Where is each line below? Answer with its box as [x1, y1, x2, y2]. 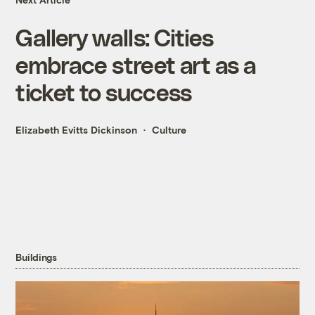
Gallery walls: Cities [15, 23, 214, 51]
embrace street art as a [15, 51, 257, 79]
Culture [152, 124, 187, 136]
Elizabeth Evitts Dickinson [15, 124, 138, 136]
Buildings [15, 251, 57, 264]
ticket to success [15, 78, 192, 106]
